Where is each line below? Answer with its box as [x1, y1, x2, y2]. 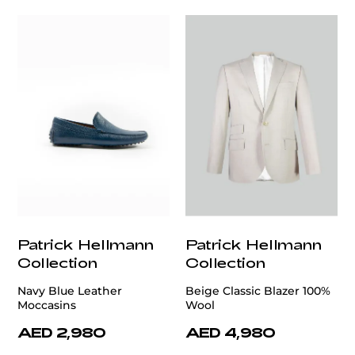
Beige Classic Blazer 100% [185, 284, 330, 299]
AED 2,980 [17, 324, 106, 341]
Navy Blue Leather [17, 284, 122, 299]
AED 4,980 [185, 324, 276, 341]
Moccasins [17, 298, 76, 313]
